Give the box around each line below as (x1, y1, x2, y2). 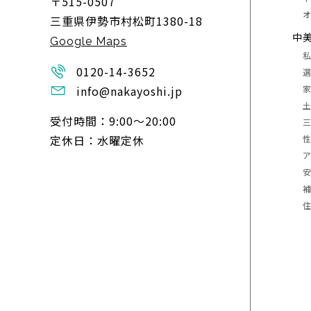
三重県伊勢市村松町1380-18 (50, 12, 203, 29)
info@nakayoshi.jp (76, 82, 183, 99)
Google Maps (50, 34, 127, 48)
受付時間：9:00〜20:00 (50, 112, 176, 129)
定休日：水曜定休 (50, 131, 144, 149)
